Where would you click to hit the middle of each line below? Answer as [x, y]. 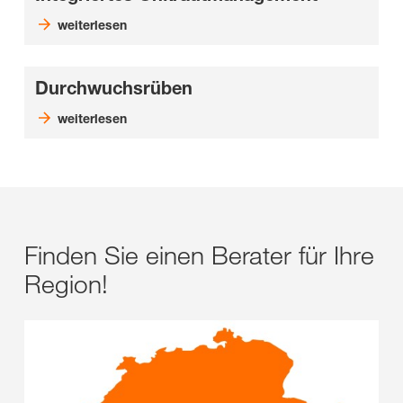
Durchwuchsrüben [114, 88]
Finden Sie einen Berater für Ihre [199, 255]
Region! [66, 283]
